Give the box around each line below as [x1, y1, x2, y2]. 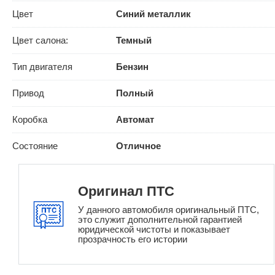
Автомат [115, 114, 154, 125]
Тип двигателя [12, 61, 72, 72]
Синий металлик [115, 9, 191, 20]
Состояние [12, 141, 58, 152]
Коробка [12, 114, 47, 125]
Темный [115, 35, 152, 46]
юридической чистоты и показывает [78, 224, 230, 235]
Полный [115, 88, 153, 99]
